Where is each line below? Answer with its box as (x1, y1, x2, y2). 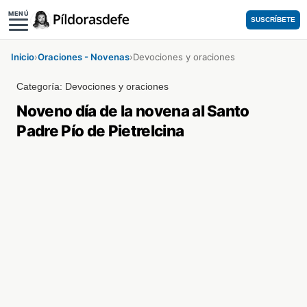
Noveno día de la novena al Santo (16, 101, 249, 120)
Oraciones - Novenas (38, 51, 130, 62)
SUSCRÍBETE (251, 16, 295, 23)
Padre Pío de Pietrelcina (16, 121, 184, 140)
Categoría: (16, 81, 66, 92)
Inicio (11, 51, 34, 62)
